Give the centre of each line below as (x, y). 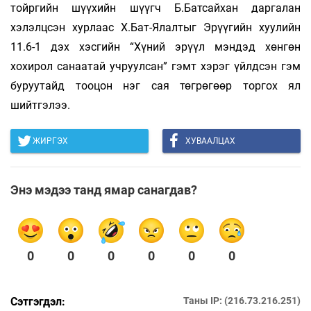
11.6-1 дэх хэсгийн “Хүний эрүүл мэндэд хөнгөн (155, 47)
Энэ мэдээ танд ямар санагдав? (104, 190)
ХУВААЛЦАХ (210, 141)
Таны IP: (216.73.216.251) (242, 301)
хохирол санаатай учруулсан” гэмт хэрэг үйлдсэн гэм (155, 67)
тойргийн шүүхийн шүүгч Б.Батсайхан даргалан (155, 8)
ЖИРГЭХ (50, 141)
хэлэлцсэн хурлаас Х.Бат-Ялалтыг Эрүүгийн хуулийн (155, 28)
